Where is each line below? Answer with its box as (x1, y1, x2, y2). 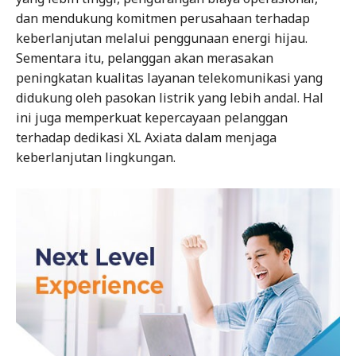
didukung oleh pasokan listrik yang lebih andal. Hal (16, 89, 323, 107)
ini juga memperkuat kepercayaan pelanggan (16, 109, 288, 127)
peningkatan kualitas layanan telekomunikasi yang (16, 69, 323, 87)
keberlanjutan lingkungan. (16, 149, 176, 167)
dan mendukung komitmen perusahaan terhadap (16, 10, 310, 28)
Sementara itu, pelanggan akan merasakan (16, 49, 273, 68)
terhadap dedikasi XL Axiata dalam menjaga (16, 129, 277, 147)
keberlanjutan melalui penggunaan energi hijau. (16, 29, 308, 48)
